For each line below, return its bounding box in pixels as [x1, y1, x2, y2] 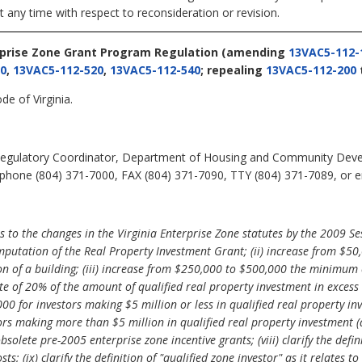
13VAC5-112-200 [266, 61, 356, 78]
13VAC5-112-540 [110, 61, 200, 78]
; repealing [200, 61, 266, 78]
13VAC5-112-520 [13, 61, 103, 78]
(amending [218, 44, 288, 60]
